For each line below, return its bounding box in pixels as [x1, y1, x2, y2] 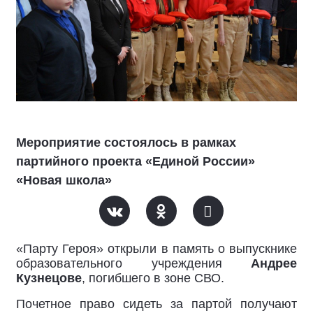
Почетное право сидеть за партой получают [16, 297, 297, 311]
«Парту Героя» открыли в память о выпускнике [16, 242, 297, 256]
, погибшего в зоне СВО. [82, 271, 224, 285]
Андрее [251, 256, 297, 270]
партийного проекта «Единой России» [16, 154, 255, 168]
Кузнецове [16, 271, 82, 285]
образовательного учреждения [16, 256, 251, 270]
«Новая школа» [16, 173, 112, 187]
